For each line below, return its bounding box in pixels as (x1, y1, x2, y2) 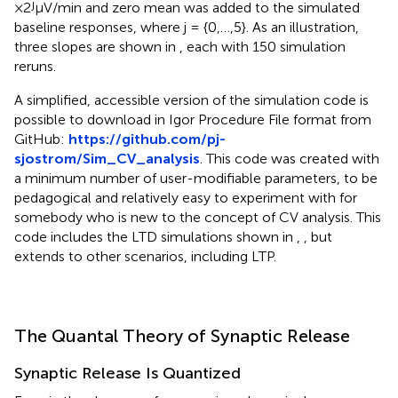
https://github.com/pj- (68, 130, 226, 147)
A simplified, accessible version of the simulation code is (14, 91, 369, 108)
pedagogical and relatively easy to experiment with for (14, 188, 357, 206)
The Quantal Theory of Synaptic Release (14, 324, 350, 346)
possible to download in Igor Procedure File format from (14, 110, 371, 128)
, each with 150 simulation (179, 37, 346, 55)
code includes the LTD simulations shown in (14, 227, 297, 245)
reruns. (14, 57, 56, 75)
